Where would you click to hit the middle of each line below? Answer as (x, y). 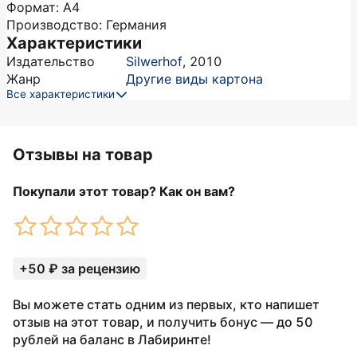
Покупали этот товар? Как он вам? (124, 191)
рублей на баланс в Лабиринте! (112, 339)
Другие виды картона (194, 79)
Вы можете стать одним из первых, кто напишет (166, 304)
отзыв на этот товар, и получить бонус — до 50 (163, 322)
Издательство (51, 61)
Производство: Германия (86, 25)
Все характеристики (61, 94)
